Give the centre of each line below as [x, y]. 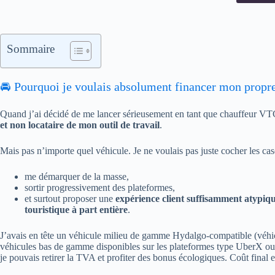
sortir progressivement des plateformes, [100, 188]
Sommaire [31, 49]
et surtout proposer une [70, 199]
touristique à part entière [76, 210]
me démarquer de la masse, [77, 176]
